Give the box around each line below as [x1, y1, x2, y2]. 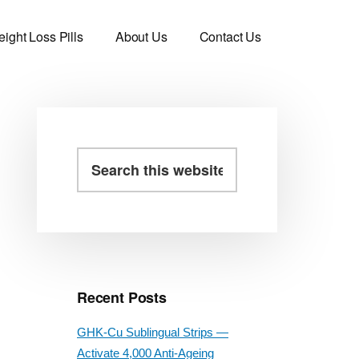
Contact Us [199, 27, 261, 46]
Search [76, 150, 114, 163]
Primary [36, 149, 157, 197]
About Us [115, 27, 167, 46]
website [76, 192, 116, 205]
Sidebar [36, 186, 155, 234]
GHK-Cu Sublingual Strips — [77, 325, 228, 339]
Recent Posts [77, 287, 167, 308]
